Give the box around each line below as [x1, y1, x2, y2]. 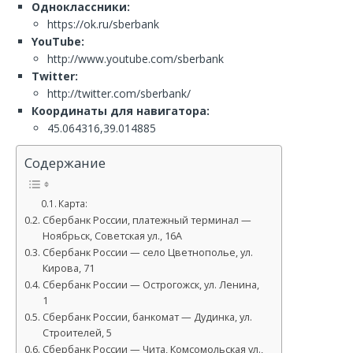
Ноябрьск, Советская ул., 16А [42, 229, 182, 243]
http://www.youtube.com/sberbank [47, 51, 224, 66]
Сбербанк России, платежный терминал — [42, 214, 251, 228]
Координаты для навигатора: [32, 103, 210, 118]
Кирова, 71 [42, 262, 95, 276]
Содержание [24, 154, 106, 173]
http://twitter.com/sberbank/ [47, 86, 191, 101]
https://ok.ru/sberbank [47, 17, 159, 32]
